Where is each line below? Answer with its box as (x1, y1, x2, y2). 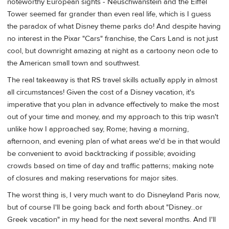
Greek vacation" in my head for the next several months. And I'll (7, 215, 216, 225)
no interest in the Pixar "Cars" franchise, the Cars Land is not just (7, 33, 218, 43)
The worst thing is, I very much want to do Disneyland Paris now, (7, 190, 220, 200)
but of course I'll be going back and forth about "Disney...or (7, 202, 202, 213)
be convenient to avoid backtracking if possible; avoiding (7, 148, 196, 158)
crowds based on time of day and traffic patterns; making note (7, 161, 214, 171)
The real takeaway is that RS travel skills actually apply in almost (7, 75, 217, 85)
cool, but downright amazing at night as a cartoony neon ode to (7, 45, 218, 56)
